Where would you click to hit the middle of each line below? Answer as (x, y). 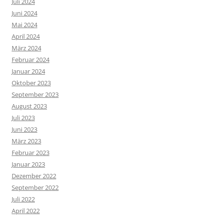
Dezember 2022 (34, 176)
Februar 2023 (31, 153)
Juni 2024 (24, 13)
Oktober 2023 (31, 83)
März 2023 (26, 141)
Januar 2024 (28, 71)
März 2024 (26, 48)
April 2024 (26, 37)
